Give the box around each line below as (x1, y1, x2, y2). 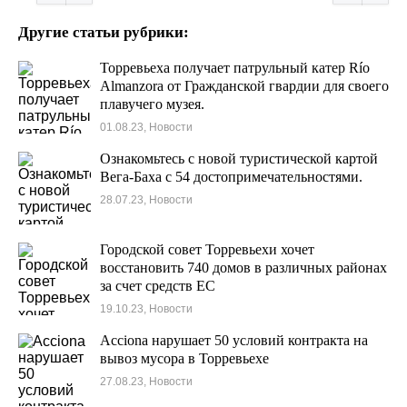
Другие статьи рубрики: (18, 24, 189, 41)
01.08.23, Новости (100, 121, 193, 134)
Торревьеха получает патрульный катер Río (100, 60, 370, 75)
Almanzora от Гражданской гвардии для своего (100, 78, 389, 94)
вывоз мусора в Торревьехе (100, 351, 269, 366)
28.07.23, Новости (100, 194, 193, 206)
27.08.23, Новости (100, 375, 193, 388)
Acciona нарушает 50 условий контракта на (100, 333, 368, 348)
